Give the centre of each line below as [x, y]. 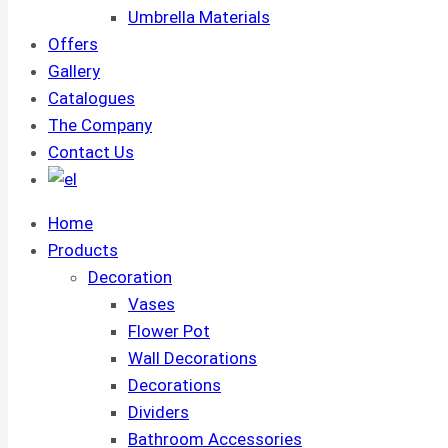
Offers [73, 44]
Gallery [74, 71]
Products [83, 250]
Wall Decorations [192, 358]
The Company [100, 125]
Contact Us [91, 152]
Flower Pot [169, 331]
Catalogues [91, 98]
